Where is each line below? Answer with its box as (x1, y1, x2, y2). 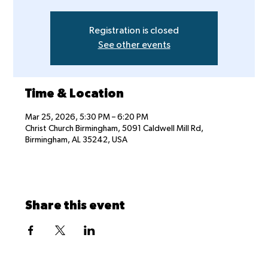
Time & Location (25, 89, 124, 101)
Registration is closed (89, 26, 179, 36)
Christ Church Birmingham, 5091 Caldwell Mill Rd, (25, 124, 204, 134)
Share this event (25, 200, 126, 213)
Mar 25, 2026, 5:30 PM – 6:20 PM (25, 113, 149, 123)
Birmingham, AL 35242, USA (25, 136, 128, 145)
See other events (98, 41, 170, 51)
